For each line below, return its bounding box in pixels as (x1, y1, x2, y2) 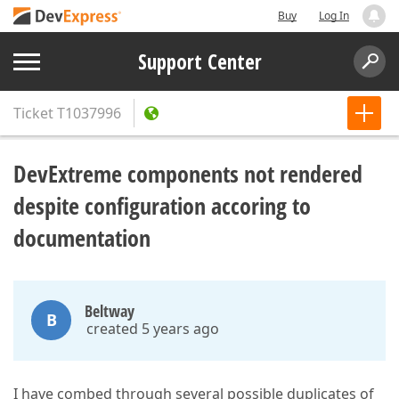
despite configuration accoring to (13, 190, 311, 222)
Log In (319, 8, 349, 23)
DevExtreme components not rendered (13, 158, 362, 190)
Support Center (137, 47, 262, 76)
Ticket (13, 103, 53, 123)
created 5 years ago (86, 319, 219, 338)
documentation (13, 222, 151, 254)
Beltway (85, 300, 134, 322)
